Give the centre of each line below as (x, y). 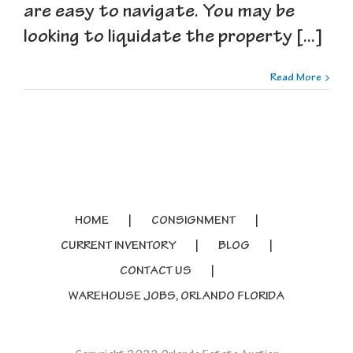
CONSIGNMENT (193, 222)
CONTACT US (155, 272)
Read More (296, 78)
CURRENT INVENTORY (118, 247)
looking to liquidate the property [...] (173, 39)
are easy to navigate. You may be (159, 13)
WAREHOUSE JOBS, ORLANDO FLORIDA (176, 297)
